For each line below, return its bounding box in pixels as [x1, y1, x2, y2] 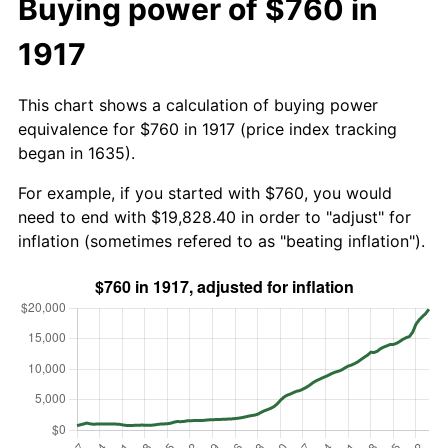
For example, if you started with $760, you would [18, 182, 392, 203]
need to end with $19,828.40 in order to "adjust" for [18, 206, 411, 227]
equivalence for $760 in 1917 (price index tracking [18, 118, 397, 139]
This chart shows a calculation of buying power [18, 94, 378, 115]
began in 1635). [18, 142, 135, 163]
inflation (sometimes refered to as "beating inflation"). [18, 230, 425, 251]
